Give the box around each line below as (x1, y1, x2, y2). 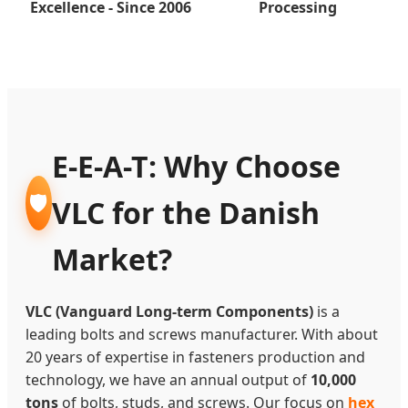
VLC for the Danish (51, 192, 320, 232)
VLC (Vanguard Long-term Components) (25, 301, 313, 321)
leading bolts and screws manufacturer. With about (25, 323, 378, 344)
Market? (51, 239, 172, 279)
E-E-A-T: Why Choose (51, 146, 341, 186)
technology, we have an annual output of (25, 369, 311, 390)
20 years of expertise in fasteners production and (25, 346, 365, 367)
